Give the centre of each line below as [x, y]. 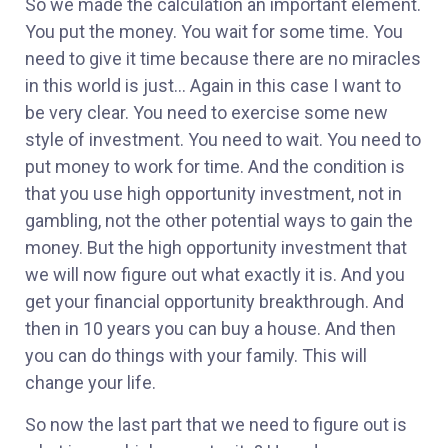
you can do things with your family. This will [196, 356]
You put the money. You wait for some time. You [214, 32]
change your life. [90, 383]
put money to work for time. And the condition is [215, 167]
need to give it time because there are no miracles [223, 59]
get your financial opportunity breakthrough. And [214, 302]
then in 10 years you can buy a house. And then [210, 329]
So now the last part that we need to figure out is [216, 424]
